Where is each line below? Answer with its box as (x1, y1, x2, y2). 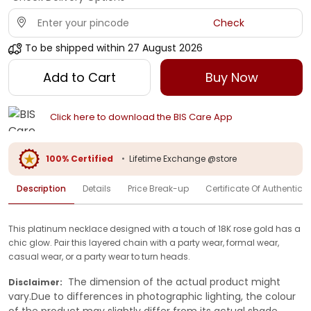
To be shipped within (25, 41, 125, 55)
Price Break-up (128, 182, 189, 194)
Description (17, 182, 66, 194)
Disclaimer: (8, 276, 62, 288)
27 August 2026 (128, 41, 203, 55)
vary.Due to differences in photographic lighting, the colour (8, 289, 296, 303)
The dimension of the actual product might (68, 274, 280, 289)
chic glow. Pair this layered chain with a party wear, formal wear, (8, 236, 279, 249)
